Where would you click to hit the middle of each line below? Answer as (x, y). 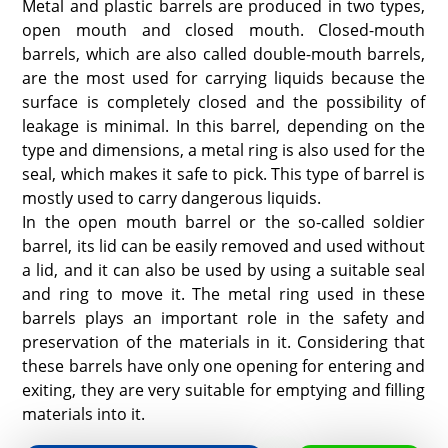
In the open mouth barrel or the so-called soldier (224, 222)
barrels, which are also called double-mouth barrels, (224, 54)
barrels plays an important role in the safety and (224, 318)
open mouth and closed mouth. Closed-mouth (224, 30)
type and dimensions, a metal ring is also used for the (224, 150)
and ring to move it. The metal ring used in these (224, 294)
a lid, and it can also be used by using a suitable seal (224, 270)
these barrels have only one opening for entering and (224, 366)
